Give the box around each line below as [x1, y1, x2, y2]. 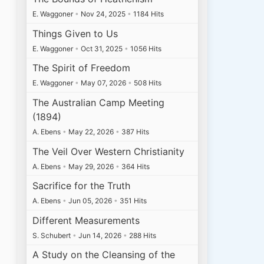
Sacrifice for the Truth [32, 180, 131, 192]
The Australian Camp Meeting [32, 97, 165, 109]
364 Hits [120, 161, 150, 171]
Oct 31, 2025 [79, 44, 125, 53]
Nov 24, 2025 [79, 9, 128, 19]
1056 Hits [128, 44, 162, 53]
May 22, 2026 [67, 127, 116, 137]
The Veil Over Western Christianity [32, 145, 185, 157]
